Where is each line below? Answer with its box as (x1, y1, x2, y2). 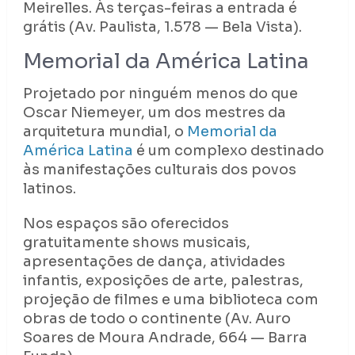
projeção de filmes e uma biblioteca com (22, 291, 319, 309)
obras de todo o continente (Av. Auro (22, 310, 291, 328)
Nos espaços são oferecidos (22, 215, 229, 233)
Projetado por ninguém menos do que (22, 85, 298, 103)
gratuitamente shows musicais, (22, 234, 250, 252)
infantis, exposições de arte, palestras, (22, 272, 303, 290)
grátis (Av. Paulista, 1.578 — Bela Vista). (22, 18, 302, 36)
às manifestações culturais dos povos (22, 161, 296, 179)
